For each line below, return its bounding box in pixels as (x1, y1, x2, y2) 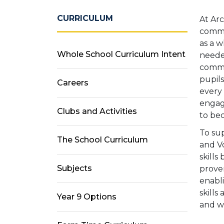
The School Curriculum (57, 135, 148, 145)
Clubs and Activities (57, 106, 137, 116)
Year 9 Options (57, 192, 116, 202)
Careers (57, 78, 88, 88)
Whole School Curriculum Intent (57, 49, 185, 59)
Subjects (57, 163, 92, 173)
